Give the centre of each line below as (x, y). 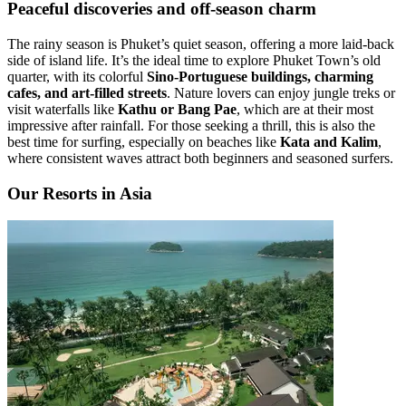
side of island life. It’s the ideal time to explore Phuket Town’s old (194, 60)
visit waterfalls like (63, 109)
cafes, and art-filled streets (87, 92)
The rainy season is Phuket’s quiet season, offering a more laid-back (201, 43)
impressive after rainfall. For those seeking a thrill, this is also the (191, 125)
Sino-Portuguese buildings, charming (260, 76)
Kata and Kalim (329, 141)
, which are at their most (305, 109)
